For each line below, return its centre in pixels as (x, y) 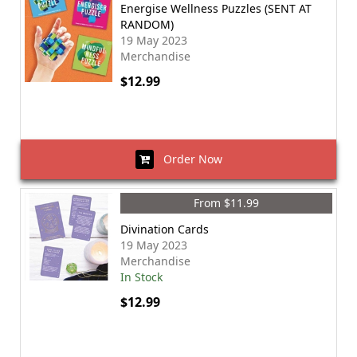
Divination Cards (165, 229)
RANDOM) (147, 24)
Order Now (188, 159)
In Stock (141, 277)
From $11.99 (226, 203)
